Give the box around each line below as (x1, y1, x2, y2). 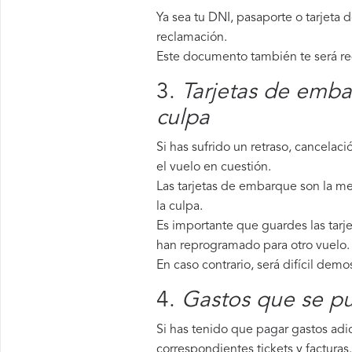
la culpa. (156, 200, 203, 213)
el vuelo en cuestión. (156, 161, 271, 174)
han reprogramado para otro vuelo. (156, 240, 350, 252)
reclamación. (156, 31, 227, 44)
